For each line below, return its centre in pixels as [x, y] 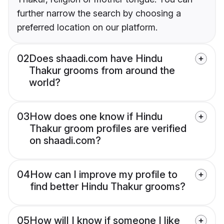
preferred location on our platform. [87, 27]
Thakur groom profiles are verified [108, 129]
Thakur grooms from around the [102, 71]
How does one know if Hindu [96, 117]
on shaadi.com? [65, 141]
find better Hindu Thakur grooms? [108, 187]
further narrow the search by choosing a [99, 13]
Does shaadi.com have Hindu [96, 59]
